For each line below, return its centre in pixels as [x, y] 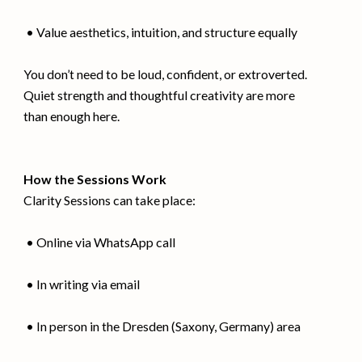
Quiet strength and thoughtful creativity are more [160, 95]
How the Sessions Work [95, 179]
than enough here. [72, 116]
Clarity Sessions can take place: [110, 200]
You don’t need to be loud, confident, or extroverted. [166, 74]
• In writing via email [82, 284]
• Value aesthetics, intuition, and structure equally [161, 32]
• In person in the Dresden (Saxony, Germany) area [162, 326]
